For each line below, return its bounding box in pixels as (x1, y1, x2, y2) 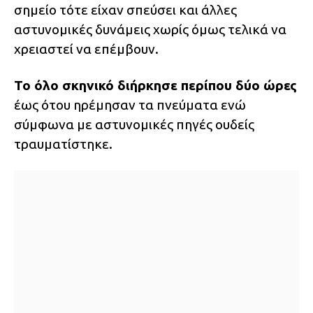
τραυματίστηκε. (14, 136, 112, 152)
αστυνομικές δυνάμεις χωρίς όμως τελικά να (14, 22, 286, 38)
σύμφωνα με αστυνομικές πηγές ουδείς (14, 117, 254, 133)
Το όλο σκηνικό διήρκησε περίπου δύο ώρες (14, 78, 297, 94)
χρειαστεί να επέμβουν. (14, 41, 159, 57)
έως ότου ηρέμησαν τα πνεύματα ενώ (14, 97, 246, 113)
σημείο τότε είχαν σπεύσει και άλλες (14, 2, 237, 18)
